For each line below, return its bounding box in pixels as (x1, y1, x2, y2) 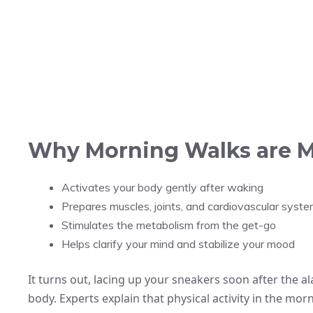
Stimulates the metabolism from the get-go (61, 217, 276, 232)
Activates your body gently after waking (61, 180, 263, 194)
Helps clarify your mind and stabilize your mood (61, 236, 295, 251)
